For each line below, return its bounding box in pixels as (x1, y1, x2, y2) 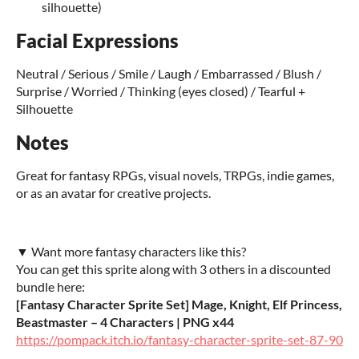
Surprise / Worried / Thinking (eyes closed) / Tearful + (16, 83, 305, 99)
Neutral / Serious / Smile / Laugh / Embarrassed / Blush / (16, 66, 321, 81)
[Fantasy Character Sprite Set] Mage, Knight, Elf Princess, (16, 296, 342, 312)
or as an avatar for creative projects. (16, 185, 211, 200)
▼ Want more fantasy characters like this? (16, 244, 246, 259)
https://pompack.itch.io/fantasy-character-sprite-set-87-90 (16, 332, 343, 347)
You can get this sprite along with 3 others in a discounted (16, 261, 331, 276)
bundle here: (16, 279, 85, 294)
